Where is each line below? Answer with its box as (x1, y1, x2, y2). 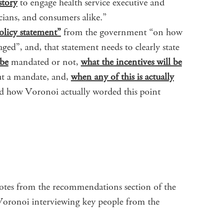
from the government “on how (61, 25, 182, 39)
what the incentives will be (81, 55, 182, 69)
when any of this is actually (71, 70, 174, 84)
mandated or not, (8, 55, 81, 69)
